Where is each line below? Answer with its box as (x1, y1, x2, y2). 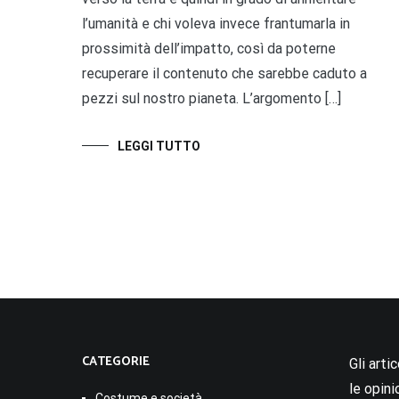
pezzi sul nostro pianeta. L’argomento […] (82, 89, 341, 107)
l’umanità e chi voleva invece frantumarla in (82, 14, 350, 32)
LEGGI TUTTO (118, 138, 200, 153)
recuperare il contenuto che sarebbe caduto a (82, 64, 367, 82)
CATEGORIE (82, 351, 150, 372)
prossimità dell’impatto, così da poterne (82, 39, 336, 57)
